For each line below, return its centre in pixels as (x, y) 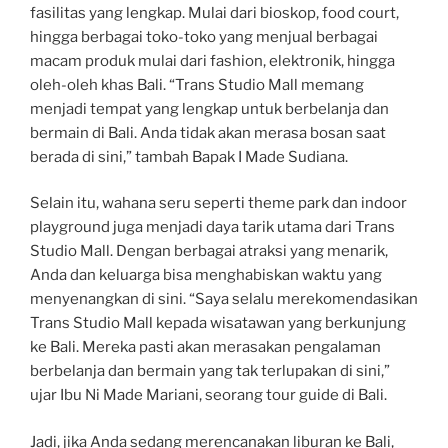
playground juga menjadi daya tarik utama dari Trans (212, 227)
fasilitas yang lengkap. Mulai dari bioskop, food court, (214, 12)
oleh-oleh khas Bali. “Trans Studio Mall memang (197, 84)
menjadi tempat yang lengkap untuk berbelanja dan (209, 108)
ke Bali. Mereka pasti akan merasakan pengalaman (205, 347)
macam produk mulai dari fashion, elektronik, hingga (212, 60)
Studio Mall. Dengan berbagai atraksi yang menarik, (209, 251)
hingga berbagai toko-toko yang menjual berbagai (204, 36)
